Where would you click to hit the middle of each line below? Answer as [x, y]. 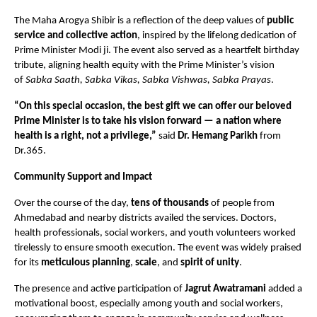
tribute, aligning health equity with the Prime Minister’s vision [144, 66]
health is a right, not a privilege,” [85, 137]
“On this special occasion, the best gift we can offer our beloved [153, 107]
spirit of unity [210, 263]
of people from [242, 204]
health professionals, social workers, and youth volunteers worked [155, 234]
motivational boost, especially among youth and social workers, [149, 304]
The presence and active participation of [99, 289]
